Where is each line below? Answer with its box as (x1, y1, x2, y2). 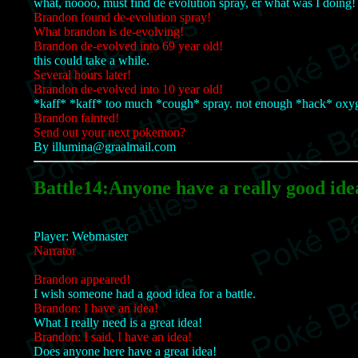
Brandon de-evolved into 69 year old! (34, 38, 223, 53)
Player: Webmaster (34, 229, 128, 244)
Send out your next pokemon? (34, 125, 185, 139)
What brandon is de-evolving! (34, 24, 184, 38)
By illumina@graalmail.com (34, 139, 176, 153)
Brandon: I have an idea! (34, 301, 158, 316)
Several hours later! (34, 67, 131, 82)
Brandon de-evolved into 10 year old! (34, 82, 223, 96)
